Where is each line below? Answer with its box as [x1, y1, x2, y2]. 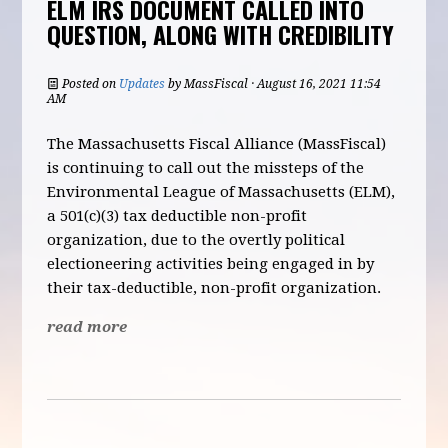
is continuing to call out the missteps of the [47, 159, 365, 177]
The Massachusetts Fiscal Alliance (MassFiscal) [47, 135, 387, 153]
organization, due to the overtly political [47, 231, 346, 249]
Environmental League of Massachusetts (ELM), [47, 183, 396, 201]
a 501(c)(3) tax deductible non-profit [47, 207, 308, 225]
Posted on [59, 77, 120, 91]
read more [47, 318, 128, 336]
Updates [119, 77, 166, 91]
